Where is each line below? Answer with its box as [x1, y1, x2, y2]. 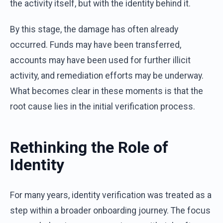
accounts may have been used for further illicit [10, 55, 191, 65]
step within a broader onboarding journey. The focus [10, 206, 211, 216]
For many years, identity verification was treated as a [10, 190, 212, 201]
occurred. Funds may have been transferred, [10, 39, 181, 50]
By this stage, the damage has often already [10, 24, 178, 34]
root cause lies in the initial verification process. [10, 101, 195, 111]
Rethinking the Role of [10, 138, 168, 157]
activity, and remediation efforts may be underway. [10, 70, 204, 81]
